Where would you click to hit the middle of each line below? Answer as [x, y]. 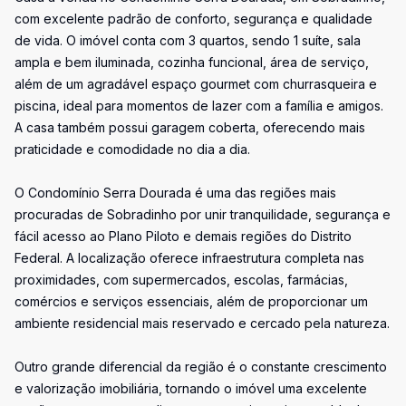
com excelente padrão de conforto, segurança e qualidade [193, 19]
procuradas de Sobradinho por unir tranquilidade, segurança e [203, 214]
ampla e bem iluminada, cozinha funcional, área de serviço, [192, 62]
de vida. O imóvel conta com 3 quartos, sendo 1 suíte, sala [188, 40]
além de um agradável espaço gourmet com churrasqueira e [196, 84]
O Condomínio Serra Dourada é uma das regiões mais [175, 193]
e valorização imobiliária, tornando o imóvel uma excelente [191, 388]
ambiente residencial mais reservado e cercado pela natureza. [202, 323]
